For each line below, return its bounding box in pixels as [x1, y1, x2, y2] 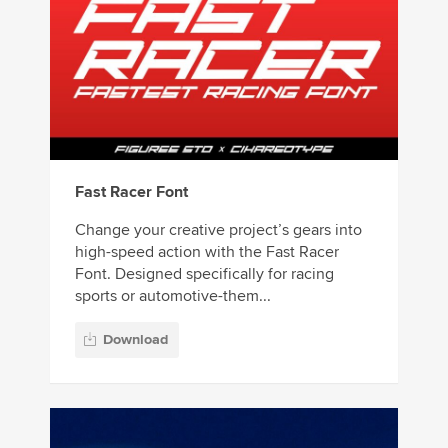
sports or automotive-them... [75, 286, 271, 307]
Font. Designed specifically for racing [75, 264, 334, 285]
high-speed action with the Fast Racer [75, 242, 339, 263]
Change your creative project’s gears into [75, 220, 362, 241]
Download [103, 330, 168, 348]
